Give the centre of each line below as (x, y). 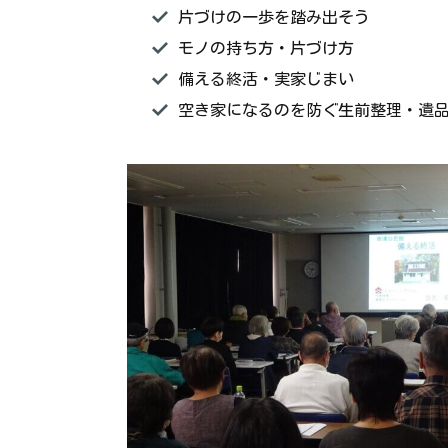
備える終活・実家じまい (265, 79)
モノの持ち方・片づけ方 (265, 47)
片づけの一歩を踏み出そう (273, 16)
